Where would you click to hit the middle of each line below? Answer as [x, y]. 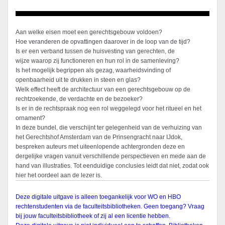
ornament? [30, 118]
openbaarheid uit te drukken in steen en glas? [78, 80]
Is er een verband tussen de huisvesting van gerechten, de [95, 51]
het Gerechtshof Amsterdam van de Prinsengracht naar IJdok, [99, 137]
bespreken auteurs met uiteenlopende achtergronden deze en [100, 147]
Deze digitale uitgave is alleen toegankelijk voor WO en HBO [98, 197]
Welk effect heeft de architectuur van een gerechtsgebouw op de [103, 90]
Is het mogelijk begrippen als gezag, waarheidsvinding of [93, 71]
